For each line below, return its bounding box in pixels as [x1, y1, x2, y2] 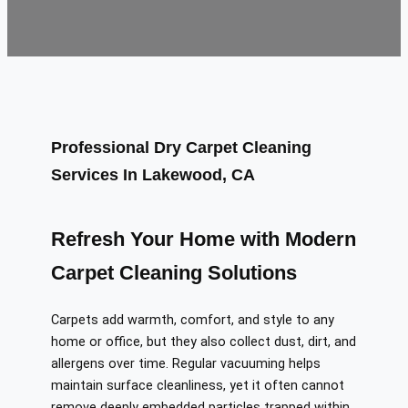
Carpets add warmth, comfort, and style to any [51, 312, 334, 329]
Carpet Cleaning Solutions [51, 261, 297, 285]
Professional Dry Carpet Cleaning [51, 138, 311, 158]
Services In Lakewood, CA [51, 166, 255, 185]
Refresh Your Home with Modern [51, 228, 356, 251]
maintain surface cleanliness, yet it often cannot [51, 378, 344, 394]
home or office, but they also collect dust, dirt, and [51, 334, 356, 351]
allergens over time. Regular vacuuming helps [51, 356, 321, 372]
